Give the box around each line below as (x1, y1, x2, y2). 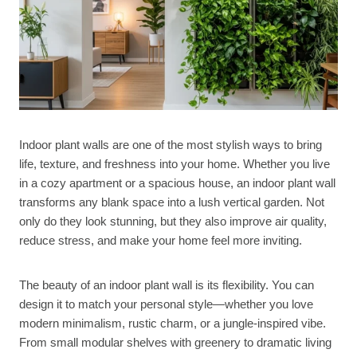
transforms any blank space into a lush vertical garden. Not (19, 194, 324, 209)
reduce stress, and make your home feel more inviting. (19, 233, 302, 247)
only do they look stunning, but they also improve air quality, (19, 214, 327, 228)
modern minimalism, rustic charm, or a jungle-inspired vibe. (19, 316, 326, 330)
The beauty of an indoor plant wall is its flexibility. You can (19, 277, 314, 292)
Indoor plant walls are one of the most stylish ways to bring (19, 137, 322, 151)
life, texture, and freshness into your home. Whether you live (19, 156, 330, 171)
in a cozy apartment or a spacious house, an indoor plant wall (19, 175, 335, 190)
